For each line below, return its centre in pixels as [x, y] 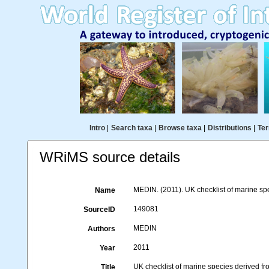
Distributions [229, 128]
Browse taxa [180, 128]
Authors [102, 229]
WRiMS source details [110, 157]
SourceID [100, 210]
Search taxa [131, 128]
